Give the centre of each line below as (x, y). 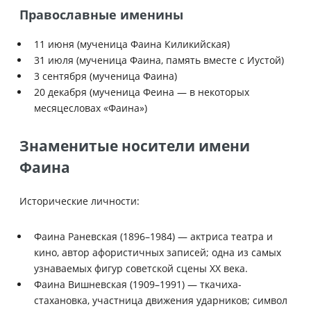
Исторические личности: (79, 201)
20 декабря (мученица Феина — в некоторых (142, 92)
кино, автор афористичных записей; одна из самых (158, 252)
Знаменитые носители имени (135, 145)
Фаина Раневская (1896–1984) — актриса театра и (153, 236)
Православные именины (101, 15)
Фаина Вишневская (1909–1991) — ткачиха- (138, 284)
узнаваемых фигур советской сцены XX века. (141, 268)
